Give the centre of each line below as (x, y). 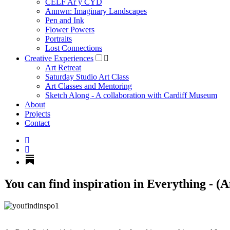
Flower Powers (70, 29)
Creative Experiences (59, 58)
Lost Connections (74, 48)
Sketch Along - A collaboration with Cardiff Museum (131, 95)
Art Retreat (63, 67)
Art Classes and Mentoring (89, 86)
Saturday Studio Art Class (87, 76)
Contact (37, 123)
